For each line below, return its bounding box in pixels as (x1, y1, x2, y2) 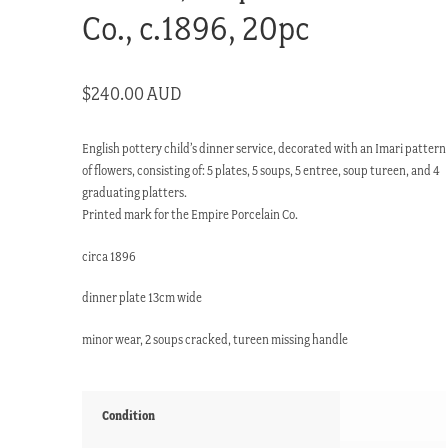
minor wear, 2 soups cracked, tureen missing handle (82, 332, 349, 348)
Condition (102, 408, 156, 424)
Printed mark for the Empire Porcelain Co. (82, 206, 299, 222)
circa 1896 (82, 248, 137, 264)
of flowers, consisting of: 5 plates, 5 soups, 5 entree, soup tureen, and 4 (82, 162, 441, 178)
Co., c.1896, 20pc (82, 6, 310, 48)
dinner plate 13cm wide (82, 290, 203, 306)
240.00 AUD (91, 81, 183, 105)
